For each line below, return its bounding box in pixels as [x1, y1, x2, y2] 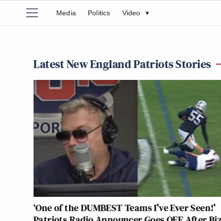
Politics [88, 9, 110, 17]
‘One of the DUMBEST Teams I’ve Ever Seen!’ [34, 201, 216, 215]
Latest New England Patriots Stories [34, 56, 211, 72]
